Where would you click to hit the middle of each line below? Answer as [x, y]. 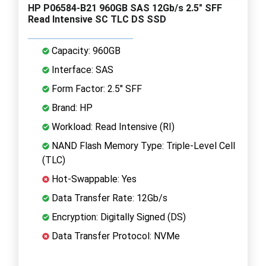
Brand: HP [71, 107]
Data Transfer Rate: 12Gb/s [108, 198]
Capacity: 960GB [85, 50]
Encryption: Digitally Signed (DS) [118, 217]
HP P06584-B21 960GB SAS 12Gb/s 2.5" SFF [125, 8]
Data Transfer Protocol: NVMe [115, 236]
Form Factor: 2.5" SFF [96, 88]
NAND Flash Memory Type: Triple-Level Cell [142, 145]
